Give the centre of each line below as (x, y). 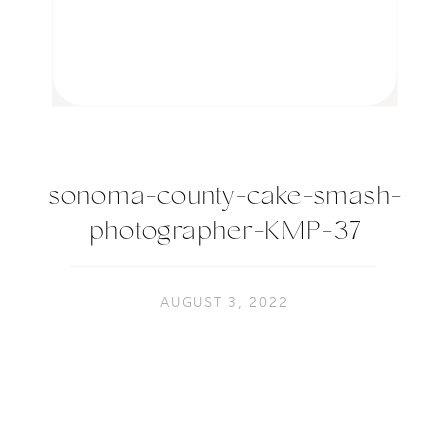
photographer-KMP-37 (224, 233)
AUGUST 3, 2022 (224, 302)
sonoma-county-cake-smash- (225, 198)
